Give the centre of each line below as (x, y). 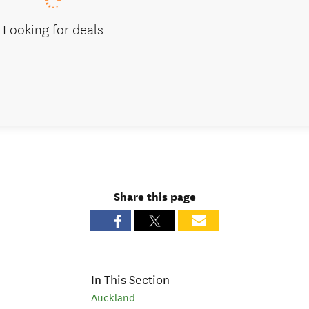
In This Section (130, 280)
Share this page (154, 197)
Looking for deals (53, 28)
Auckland (113, 298)
